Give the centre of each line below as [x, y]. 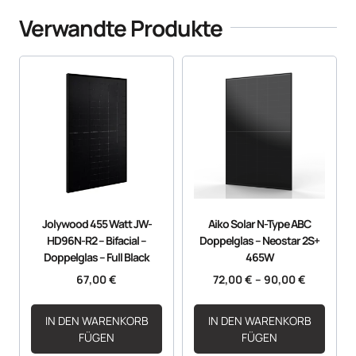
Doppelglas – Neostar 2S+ [259, 240]
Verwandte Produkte [121, 27]
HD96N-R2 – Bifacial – [97, 240]
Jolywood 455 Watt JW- [97, 223]
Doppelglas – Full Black [97, 257]
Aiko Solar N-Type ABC [259, 223]
